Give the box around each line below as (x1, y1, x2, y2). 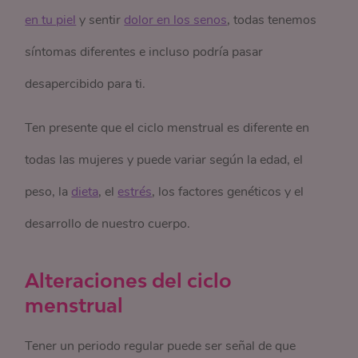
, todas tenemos (227, 11, 317, 30)
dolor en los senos (124, 11, 228, 30)
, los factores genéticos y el (152, 183, 304, 201)
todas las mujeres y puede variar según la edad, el (25, 151, 304, 169)
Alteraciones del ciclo (25, 268, 233, 292)
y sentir (76, 11, 125, 30)
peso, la (25, 183, 72, 201)
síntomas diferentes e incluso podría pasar (25, 43, 264, 62)
